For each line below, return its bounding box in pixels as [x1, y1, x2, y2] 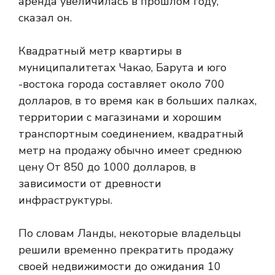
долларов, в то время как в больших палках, [18, 93, 257, 108]
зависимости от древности [18, 176, 161, 191]
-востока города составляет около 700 [18, 77, 225, 91]
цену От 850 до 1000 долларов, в [18, 160, 196, 174]
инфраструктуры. [18, 193, 112, 207]
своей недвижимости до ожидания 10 [18, 259, 221, 274]
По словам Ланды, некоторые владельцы [18, 226, 241, 241]
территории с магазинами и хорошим [18, 110, 222, 125]
